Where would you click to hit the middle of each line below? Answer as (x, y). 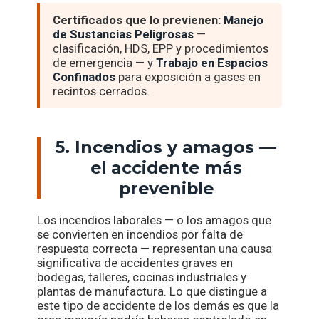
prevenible (166, 189)
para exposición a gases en (188, 77)
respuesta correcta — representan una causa (155, 249)
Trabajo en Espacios (212, 63)
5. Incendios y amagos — (166, 147)
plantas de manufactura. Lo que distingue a (152, 292)
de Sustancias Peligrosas (124, 35)
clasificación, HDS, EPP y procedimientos (161, 49)
